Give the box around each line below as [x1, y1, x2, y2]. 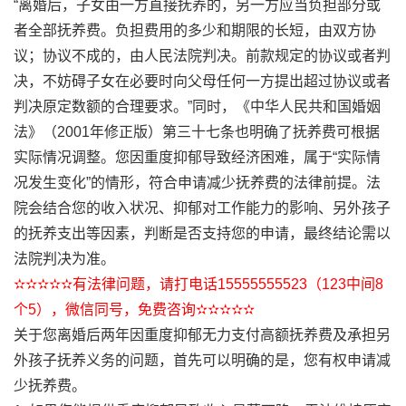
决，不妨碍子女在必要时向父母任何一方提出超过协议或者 [14, 73, 391, 89]
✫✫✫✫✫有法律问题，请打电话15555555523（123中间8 [14, 276, 383, 292]
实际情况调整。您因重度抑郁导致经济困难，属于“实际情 [14, 150, 381, 165]
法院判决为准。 [14, 251, 115, 266]
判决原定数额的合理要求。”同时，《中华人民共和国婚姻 [14, 99, 381, 114]
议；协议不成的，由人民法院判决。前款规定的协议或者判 [14, 48, 391, 63]
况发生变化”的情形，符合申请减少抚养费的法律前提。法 [14, 175, 381, 190]
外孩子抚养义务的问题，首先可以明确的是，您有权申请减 [14, 353, 391, 368]
